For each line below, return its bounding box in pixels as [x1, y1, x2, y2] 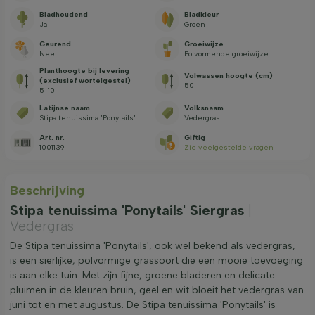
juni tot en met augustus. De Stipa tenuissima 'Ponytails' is [10, 299, 276, 311]
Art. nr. [39, 132, 65, 142]
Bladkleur [184, 9, 219, 19]
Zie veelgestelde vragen [184, 142, 274, 152]
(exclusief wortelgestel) [39, 76, 131, 86]
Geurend [39, 39, 71, 49]
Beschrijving [10, 183, 84, 199]
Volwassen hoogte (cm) [184, 71, 274, 81]
